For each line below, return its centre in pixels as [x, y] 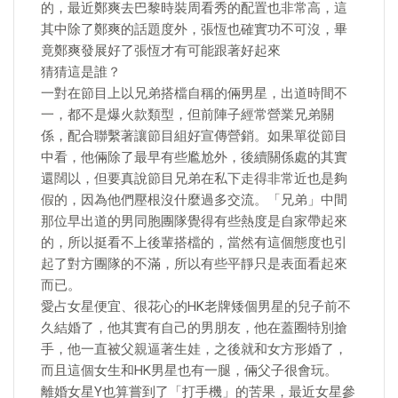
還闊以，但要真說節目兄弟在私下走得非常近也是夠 [194, 179]
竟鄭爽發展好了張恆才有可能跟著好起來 [161, 51]
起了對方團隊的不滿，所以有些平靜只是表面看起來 [194, 264]
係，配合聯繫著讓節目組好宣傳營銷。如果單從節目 [194, 136]
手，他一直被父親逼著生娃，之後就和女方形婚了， [194, 349]
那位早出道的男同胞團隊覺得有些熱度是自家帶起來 [194, 221]
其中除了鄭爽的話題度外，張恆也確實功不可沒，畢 [194, 29]
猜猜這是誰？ [81, 72]
